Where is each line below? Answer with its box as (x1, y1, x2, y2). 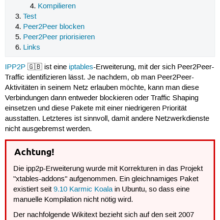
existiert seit (13, 185, 54, 194)
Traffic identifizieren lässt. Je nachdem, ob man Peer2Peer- (4, 73, 194, 82)
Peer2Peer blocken (23, 22, 85, 31)
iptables (68, 62, 93, 72)
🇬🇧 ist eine (25, 62, 69, 72)
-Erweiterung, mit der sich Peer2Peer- (93, 62, 214, 72)
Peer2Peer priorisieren (23, 32, 95, 42)
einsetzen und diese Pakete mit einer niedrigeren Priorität (4, 104, 187, 113)
